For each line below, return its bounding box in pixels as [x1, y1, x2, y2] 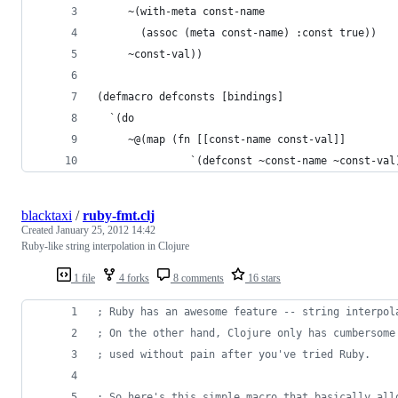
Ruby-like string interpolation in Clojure [21, 239, 189, 252]
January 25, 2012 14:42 [56, 223, 155, 236]
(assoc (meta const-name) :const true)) [97, 26, 383, 39]
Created [21, 223, 56, 236]
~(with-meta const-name [97, 4, 265, 18]
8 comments [171, 271, 224, 284]
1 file [71, 271, 95, 284]
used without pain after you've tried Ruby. [103, 347, 370, 361]
